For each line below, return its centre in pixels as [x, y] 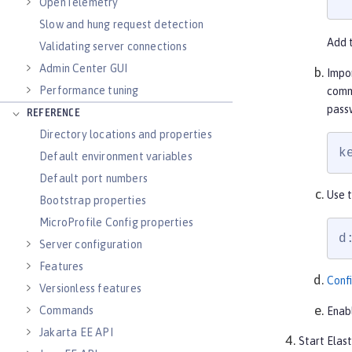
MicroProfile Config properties [116, 222]
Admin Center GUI [84, 68]
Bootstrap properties [93, 200]
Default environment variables [116, 156]
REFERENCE [53, 114]
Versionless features [90, 288]
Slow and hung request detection [122, 24]
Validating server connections [113, 46]
